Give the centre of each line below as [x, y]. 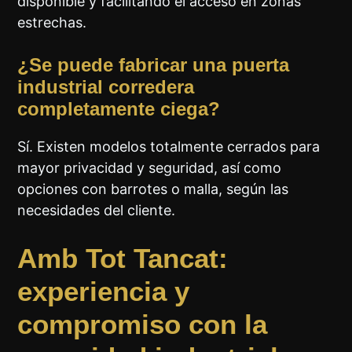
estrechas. [52, 22]
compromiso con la [143, 324]
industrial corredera [106, 86]
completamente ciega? [119, 108]
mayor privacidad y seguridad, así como [150, 167]
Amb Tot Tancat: [123, 258]
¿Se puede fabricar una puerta [154, 64]
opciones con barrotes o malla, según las [153, 189]
